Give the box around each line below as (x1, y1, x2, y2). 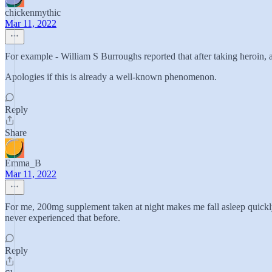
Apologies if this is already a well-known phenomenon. (5, 72, 217, 82)
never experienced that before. (5, 212, 120, 223)
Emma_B (5, 158, 41, 168)
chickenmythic (5, 7, 61, 18)
